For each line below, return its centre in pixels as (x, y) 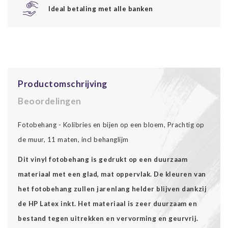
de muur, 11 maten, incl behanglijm (73, 139)
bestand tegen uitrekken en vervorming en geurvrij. (108, 218)
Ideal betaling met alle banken (101, 8)
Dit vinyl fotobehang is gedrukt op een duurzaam (103, 159)
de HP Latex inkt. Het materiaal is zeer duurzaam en (108, 203)
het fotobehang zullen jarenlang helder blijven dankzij (112, 189)
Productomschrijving (63, 83)
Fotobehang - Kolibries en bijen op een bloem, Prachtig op (111, 124)
